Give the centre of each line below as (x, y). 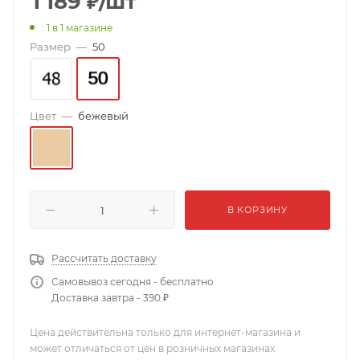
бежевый (103, 116)
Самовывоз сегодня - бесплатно (133, 282)
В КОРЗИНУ (258, 210)
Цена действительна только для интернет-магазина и (165, 332)
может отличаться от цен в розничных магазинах (152, 348)
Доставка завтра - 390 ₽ (110, 298)
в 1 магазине (82, 28)
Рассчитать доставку (104, 258)
